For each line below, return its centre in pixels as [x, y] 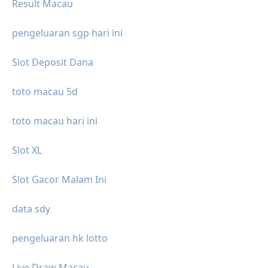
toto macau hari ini [55, 121]
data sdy [31, 208]
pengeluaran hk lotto [60, 238]
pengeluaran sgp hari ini [67, 33]
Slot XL [27, 150]
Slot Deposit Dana [53, 62]
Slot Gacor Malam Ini [59, 179]
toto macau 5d [45, 91]
